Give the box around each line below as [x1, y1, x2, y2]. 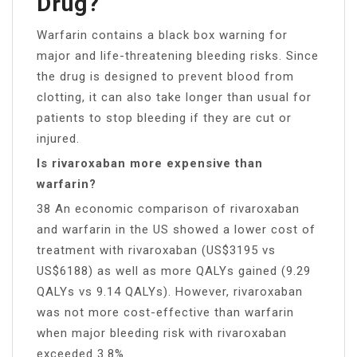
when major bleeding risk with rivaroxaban [37, 325, 287, 340]
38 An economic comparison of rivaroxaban [37, 201, 300, 216]
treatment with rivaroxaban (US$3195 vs [37, 242, 276, 257]
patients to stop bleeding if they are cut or [37, 110, 292, 125]
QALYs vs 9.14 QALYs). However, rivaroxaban [37, 284, 303, 299]
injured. [37, 131, 80, 146]
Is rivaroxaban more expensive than [37, 155, 263, 171]
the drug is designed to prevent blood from [37, 69, 294, 84]
